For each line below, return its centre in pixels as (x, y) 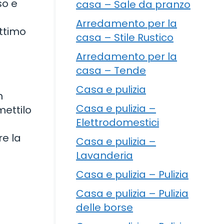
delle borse (104, 207)
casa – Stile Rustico (125, 37)
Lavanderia (104, 155)
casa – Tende (111, 70)
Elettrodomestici (117, 122)
